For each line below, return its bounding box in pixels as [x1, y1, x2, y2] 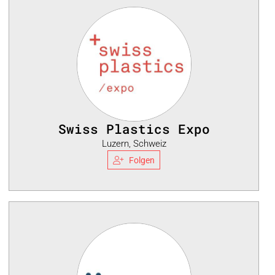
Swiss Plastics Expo [58, 120, 210, 138]
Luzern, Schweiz [101, 138, 166, 150]
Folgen [128, 155, 155, 165]
